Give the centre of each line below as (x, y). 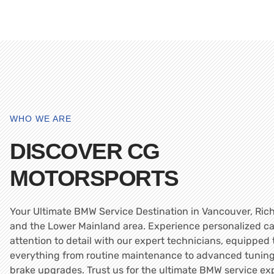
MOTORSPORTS (94, 178)
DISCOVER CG (85, 151)
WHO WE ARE (41, 118)
